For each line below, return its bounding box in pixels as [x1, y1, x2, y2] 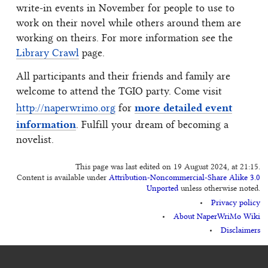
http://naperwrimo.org [16, 103, 115, 114]
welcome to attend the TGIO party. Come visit [16, 87, 222, 97]
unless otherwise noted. [178, 185, 260, 193]
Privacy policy [211, 199, 260, 207]
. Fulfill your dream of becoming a [76, 120, 229, 130]
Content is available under [16, 175, 109, 182]
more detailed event [135, 101, 232, 113]
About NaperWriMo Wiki [173, 213, 260, 221]
